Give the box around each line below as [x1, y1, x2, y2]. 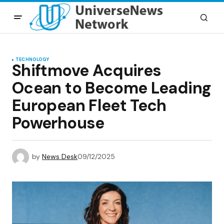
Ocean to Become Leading [12, 77, 211, 98]
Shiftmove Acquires [12, 60, 161, 81]
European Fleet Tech [12, 95, 166, 116]
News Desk [42, 151, 77, 161]
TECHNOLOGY [15, 56, 49, 62]
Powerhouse [12, 112, 104, 133]
